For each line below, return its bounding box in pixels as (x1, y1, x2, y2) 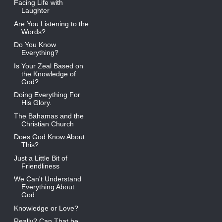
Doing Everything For (13, 91, 80, 99)
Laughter (21, 6, 50, 15)
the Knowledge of (21, 69, 76, 78)
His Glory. (21, 99, 52, 107)
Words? (21, 27, 46, 36)
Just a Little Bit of (13, 154, 67, 162)
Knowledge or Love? (13, 204, 78, 212)
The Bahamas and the (13, 111, 84, 120)
